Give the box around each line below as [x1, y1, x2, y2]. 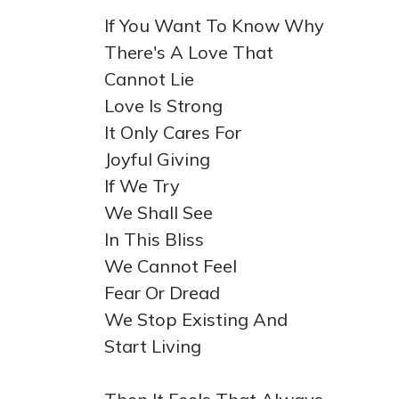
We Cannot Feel [104, 255, 237, 277]
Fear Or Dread [104, 281, 220, 304]
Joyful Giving [104, 148, 210, 170]
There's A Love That [104, 41, 273, 63]
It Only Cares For [104, 121, 241, 143]
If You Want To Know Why [104, 14, 324, 37]
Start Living [104, 335, 201, 357]
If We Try [104, 175, 180, 197]
